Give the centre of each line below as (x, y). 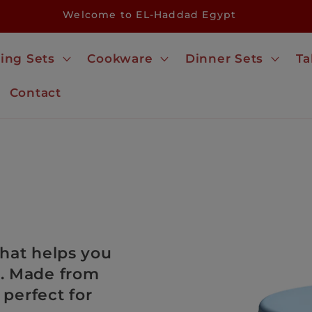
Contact (35, 92)
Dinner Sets (224, 58)
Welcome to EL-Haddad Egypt (150, 15)
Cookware (120, 58)
